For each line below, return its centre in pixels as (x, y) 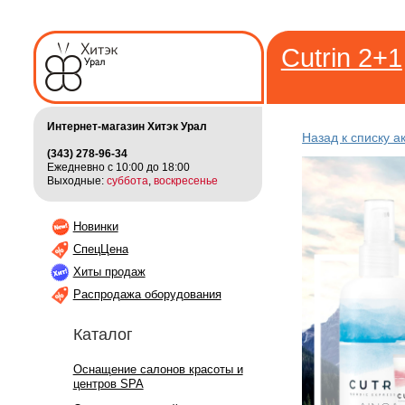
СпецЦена (100, 249)
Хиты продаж (109, 271)
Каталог (103, 335)
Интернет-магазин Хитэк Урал (127, 126)
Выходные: (76, 180)
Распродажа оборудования (147, 294)
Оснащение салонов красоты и (158, 370)
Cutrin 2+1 (341, 58)
